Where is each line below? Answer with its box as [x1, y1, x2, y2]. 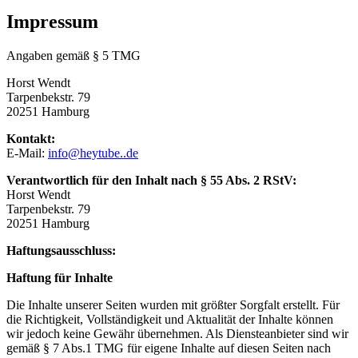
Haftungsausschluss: [6, 243, 116, 257]
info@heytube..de [48, 145, 138, 160]
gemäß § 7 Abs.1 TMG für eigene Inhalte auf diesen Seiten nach [6, 340, 331, 355]
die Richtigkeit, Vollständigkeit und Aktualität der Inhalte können [6, 312, 333, 326]
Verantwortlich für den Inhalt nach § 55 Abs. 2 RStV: [6, 173, 296, 187]
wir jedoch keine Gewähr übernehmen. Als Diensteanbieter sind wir [6, 326, 348, 340]
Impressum [6, 10, 98, 32]
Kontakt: [6, 131, 55, 145]
